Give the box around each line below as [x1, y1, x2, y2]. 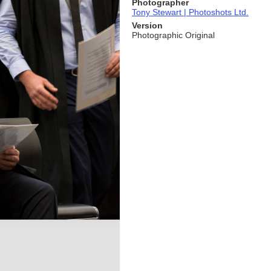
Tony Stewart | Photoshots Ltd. [132, 7, 249, 17]
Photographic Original [132, 30, 215, 40]
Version [132, 21, 163, 30]
